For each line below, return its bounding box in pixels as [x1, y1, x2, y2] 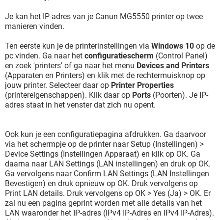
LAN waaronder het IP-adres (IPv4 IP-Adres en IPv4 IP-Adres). [5, 208, 214, 218]
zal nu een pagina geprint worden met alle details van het [5, 198, 202, 208]
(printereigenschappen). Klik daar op [5, 90, 132, 100]
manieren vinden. [5, 22, 64, 31]
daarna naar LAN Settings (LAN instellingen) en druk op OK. [5, 159, 211, 168]
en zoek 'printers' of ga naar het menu [5, 61, 137, 70]
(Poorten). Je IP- [151, 90, 208, 100]
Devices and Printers [137, 61, 209, 70]
